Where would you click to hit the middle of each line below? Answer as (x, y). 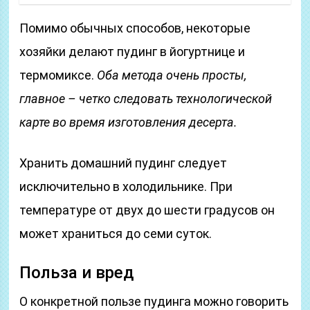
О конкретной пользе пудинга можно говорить (154, 301)
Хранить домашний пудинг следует (124, 163)
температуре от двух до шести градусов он (147, 210)
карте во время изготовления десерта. (129, 122)
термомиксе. (58, 75)
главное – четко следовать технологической (146, 99)
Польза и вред (77, 273)
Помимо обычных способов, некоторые (135, 28)
